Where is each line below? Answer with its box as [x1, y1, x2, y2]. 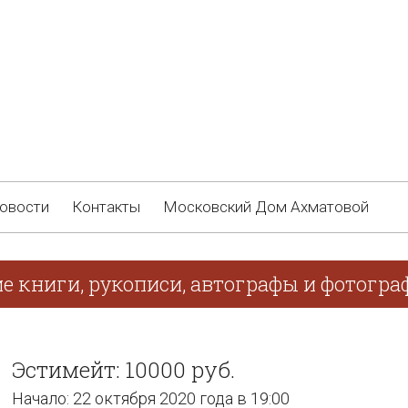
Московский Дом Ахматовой [163, 198, 369, 216]
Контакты [72, 198, 140, 216]
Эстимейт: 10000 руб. [12, 355, 235, 384]
